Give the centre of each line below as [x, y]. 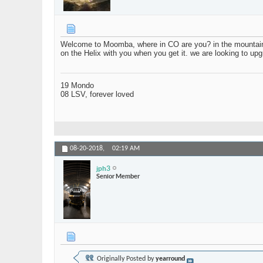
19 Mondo [77, 86]
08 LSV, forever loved [97, 95]
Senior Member [118, 176]
